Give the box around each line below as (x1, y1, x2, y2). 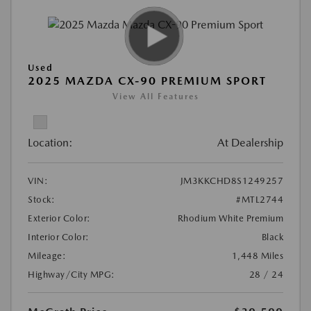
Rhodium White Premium (177, 213, 283, 224)
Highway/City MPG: (28, 269, 115, 280)
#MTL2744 (236, 194, 283, 205)
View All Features (112, 92, 199, 102)
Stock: (28, 194, 55, 205)
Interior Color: (28, 232, 90, 243)
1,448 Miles (231, 251, 283, 262)
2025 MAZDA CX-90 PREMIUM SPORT (28, 74, 267, 88)
